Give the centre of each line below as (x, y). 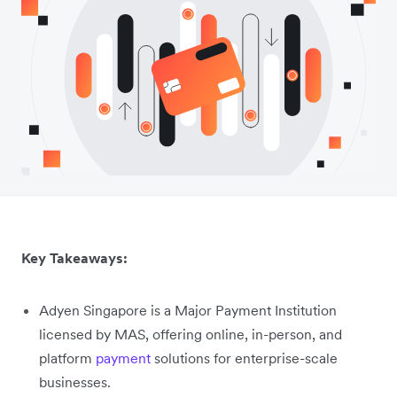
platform (67, 358)
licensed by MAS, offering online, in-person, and (191, 335)
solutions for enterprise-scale (244, 358)
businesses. (75, 382)
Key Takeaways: (74, 258)
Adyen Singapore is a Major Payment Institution (188, 311)
